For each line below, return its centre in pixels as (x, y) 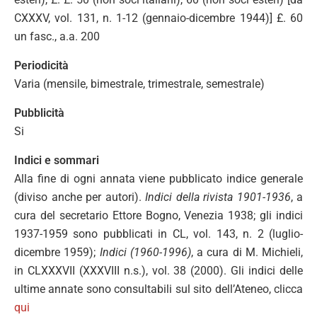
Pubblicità (39, 113)
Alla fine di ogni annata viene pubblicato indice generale (158, 179)
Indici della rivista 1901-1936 (218, 197)
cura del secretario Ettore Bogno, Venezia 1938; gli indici (158, 215)
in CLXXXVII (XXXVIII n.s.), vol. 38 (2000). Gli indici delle (158, 271)
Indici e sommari (57, 160)
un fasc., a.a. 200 (57, 36)
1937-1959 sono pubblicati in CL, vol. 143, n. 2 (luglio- (158, 234)
